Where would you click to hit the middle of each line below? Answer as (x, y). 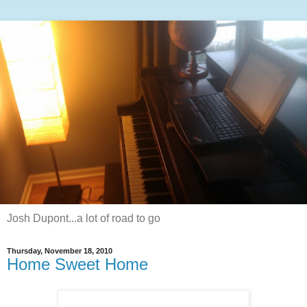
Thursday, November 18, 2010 (60, 250)
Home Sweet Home (77, 264)
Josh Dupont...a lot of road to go (84, 218)
